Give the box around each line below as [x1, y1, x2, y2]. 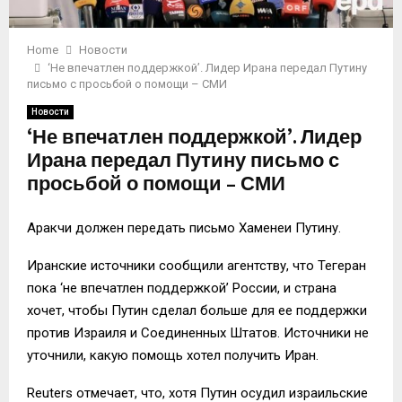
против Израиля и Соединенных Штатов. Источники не [27, 324, 369, 341]
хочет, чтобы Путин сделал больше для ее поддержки [27, 301, 367, 319]
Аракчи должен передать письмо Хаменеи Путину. [27, 219, 341, 236]
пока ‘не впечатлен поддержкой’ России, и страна [27, 279, 336, 296]
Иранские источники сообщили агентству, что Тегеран [27, 257, 366, 274]
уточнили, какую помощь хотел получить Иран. [27, 346, 319, 363]
